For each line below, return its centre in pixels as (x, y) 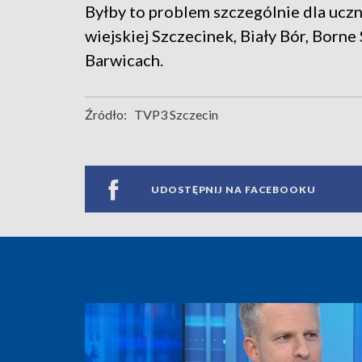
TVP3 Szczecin (176, 115)
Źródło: (106, 115)
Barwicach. (124, 60)
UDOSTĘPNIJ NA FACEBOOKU (234, 189)
